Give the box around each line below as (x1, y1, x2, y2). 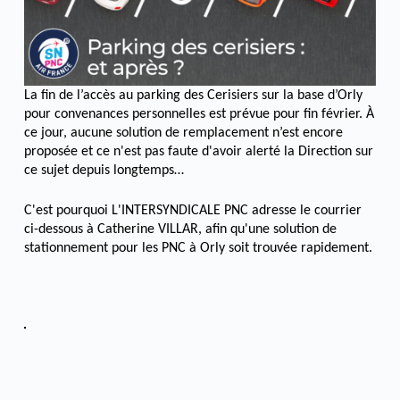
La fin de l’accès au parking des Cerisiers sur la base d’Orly (23, 87, 362, 103)
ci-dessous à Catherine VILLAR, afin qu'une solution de (23, 221, 337, 237)
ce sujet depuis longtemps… (23, 162, 184, 178)
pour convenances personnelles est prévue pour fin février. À (23, 106, 374, 121)
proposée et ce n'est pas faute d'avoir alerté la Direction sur (23, 144, 373, 159)
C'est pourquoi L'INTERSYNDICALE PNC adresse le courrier (23, 203, 362, 218)
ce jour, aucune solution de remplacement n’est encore (23, 125, 343, 140)
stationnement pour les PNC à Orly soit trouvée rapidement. (23, 240, 372, 255)
